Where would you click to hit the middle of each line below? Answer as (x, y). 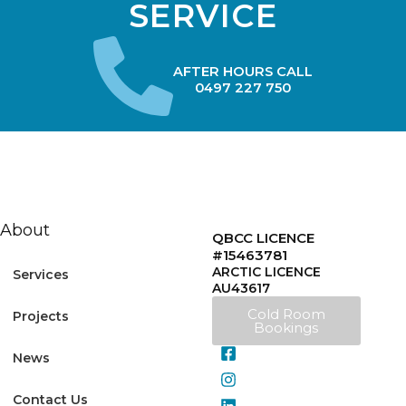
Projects (41, 316)
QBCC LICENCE (263, 238)
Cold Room (286, 314)
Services (41, 275)
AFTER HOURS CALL (243, 71)
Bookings (286, 328)
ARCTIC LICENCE (266, 272)
